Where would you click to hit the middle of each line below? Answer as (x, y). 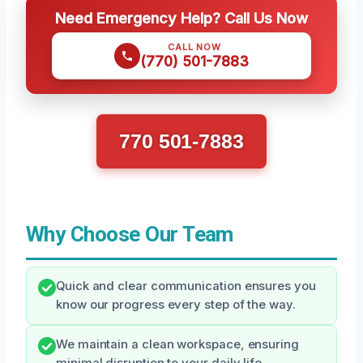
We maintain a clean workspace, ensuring (177, 344)
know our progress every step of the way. (176, 304)
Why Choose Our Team (130, 234)
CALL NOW (194, 47)
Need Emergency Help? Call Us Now (181, 17)
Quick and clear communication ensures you (186, 286)
